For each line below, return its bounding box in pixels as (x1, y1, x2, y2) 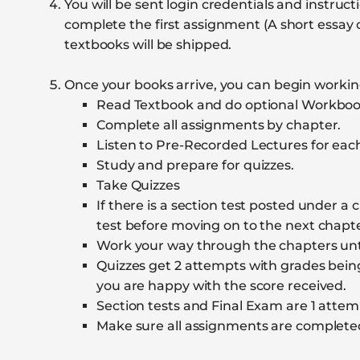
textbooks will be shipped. (64, 37, 232, 52)
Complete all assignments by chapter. (96, 117, 342, 133)
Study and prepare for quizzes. (96, 157, 294, 173)
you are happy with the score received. (96, 278, 347, 293)
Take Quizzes (96, 178, 180, 193)
